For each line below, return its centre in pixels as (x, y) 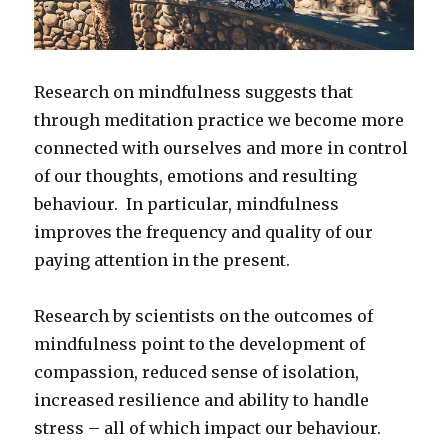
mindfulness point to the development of (200, 343)
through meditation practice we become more (219, 119)
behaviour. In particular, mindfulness (187, 203)
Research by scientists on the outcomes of (204, 315)
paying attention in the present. (162, 259)
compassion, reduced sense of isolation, (197, 371)
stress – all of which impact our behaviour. (208, 427)
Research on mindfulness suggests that (194, 91)
